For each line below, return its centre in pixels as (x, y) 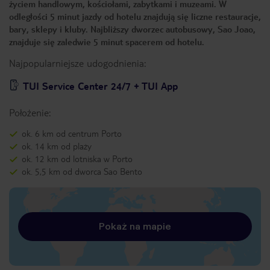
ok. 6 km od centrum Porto (72, 133)
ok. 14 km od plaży (57, 146)
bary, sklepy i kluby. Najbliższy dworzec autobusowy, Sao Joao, (132, 29)
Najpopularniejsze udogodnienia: (77, 63)
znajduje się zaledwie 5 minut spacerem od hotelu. (107, 42)
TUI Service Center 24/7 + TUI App (100, 86)
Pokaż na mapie (135, 226)
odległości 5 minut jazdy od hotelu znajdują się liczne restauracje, (135, 16)
